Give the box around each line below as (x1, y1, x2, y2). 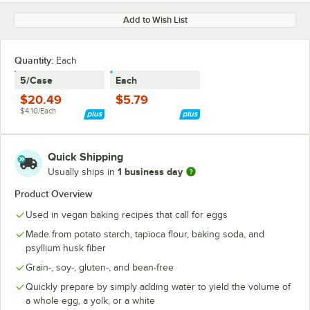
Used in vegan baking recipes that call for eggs (26, 210, 228, 220)
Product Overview (15, 188, 93, 199)
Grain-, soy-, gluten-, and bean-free (26, 262, 174, 273)
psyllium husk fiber (26, 243, 106, 253)
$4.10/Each (20, 107, 56, 115)
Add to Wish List (122, 15, 188, 25)
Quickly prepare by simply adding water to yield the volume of (26, 282, 291, 292)
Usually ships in (48, 166, 118, 177)
